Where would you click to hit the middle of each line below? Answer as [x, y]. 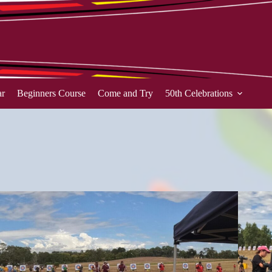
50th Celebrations [199, 93]
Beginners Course [51, 93]
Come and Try [125, 93]
